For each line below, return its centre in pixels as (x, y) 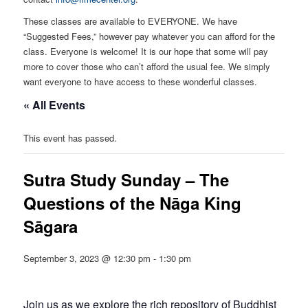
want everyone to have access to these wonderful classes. (141, 81)
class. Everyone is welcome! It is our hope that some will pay (146, 51)
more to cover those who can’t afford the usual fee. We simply (147, 66)
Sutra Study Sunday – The (126, 179)
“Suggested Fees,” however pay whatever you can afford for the (150, 36)
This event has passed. (70, 137)
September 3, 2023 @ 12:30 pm (87, 258)
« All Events (55, 104)
